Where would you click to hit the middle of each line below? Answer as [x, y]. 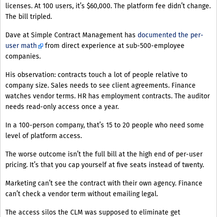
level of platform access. [44, 136]
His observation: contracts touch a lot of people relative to [96, 75]
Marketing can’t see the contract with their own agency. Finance [104, 184]
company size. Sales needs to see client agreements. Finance [101, 86]
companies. [23, 57]
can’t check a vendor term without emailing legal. [82, 194]
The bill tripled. [29, 17]
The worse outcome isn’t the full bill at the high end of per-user [104, 155]
